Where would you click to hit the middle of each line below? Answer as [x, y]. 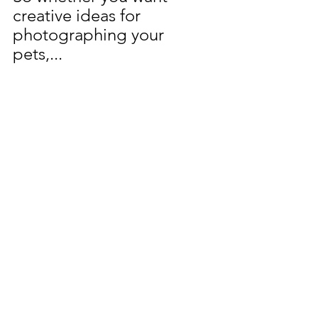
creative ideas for [79, 16]
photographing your [91, 35]
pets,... [38, 54]
